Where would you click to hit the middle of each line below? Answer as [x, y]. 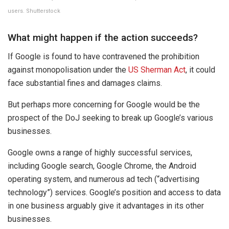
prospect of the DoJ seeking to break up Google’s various [110, 118]
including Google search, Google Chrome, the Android [102, 166]
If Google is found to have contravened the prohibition [104, 56]
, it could [200, 70]
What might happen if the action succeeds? [103, 38]
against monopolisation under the [68, 70]
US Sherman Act [157, 70]
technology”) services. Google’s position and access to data [114, 192]
